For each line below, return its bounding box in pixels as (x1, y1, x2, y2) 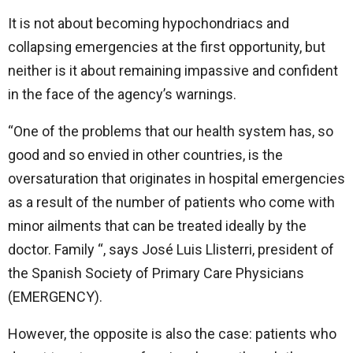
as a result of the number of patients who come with (8, 194, 335, 210)
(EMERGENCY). (8, 288, 102, 305)
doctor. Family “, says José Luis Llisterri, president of (8, 241, 334, 258)
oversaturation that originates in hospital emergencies (8, 170, 345, 187)
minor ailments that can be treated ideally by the (8, 217, 307, 234)
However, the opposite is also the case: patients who (8, 325, 336, 342)
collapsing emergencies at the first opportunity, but (8, 39, 325, 55)
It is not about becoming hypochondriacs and (8, 15, 289, 32)
